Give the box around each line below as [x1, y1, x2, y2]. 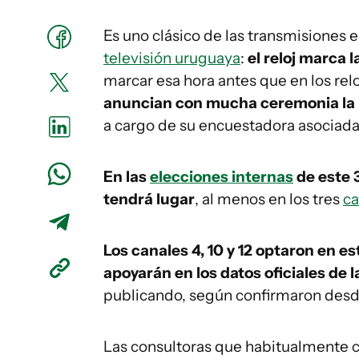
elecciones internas [150, 167, 293, 186]
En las [103, 167, 150, 186]
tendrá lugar [103, 190, 195, 208]
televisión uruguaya [103, 49, 240, 67]
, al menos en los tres [195, 190, 343, 208]
